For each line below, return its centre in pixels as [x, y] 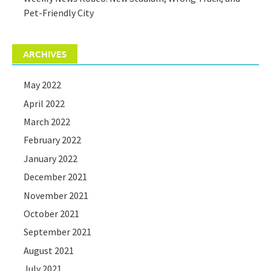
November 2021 [56, 195]
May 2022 [43, 85]
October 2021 [52, 214]
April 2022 [44, 103]
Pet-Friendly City [59, 13]
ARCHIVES [45, 54]
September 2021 [58, 232]
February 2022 [53, 140]
